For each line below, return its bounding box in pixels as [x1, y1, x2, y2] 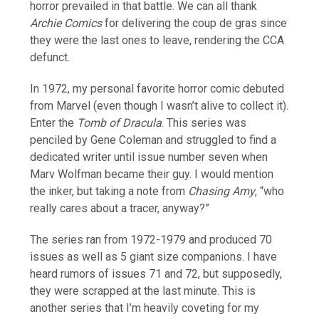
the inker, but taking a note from [30, 184, 189, 198]
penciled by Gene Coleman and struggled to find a [30, 132, 277, 147]
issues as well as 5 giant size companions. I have [30, 249, 278, 263]
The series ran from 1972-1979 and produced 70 [30, 232, 273, 246]
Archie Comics [30, 16, 103, 30]
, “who [255, 184, 285, 198]
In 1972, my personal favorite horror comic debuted [30, 81, 285, 95]
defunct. [30, 50, 70, 64]
